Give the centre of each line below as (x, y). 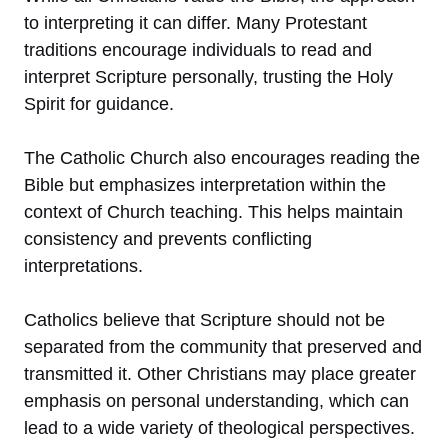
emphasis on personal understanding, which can (216, 400)
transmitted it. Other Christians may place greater (220, 373)
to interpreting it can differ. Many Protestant (195, 22)
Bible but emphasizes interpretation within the (205, 184)
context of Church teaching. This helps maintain (213, 211)
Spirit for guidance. (99, 103)
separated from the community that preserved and (223, 346)
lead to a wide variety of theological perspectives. (219, 427)
